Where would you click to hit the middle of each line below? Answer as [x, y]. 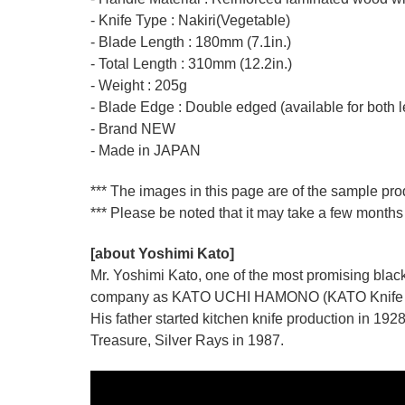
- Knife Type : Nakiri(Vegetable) [190, 21]
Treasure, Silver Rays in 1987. [189, 341]
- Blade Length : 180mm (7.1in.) [191, 42]
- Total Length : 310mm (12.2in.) [191, 64]
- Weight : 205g [139, 86]
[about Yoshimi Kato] [162, 254]
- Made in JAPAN [146, 151]
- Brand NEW [133, 129]
